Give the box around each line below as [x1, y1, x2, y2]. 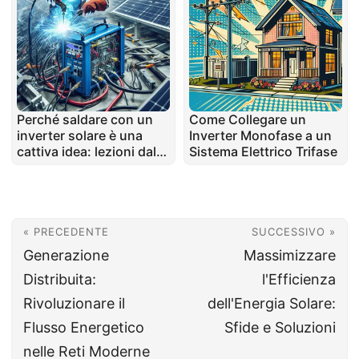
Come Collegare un [188, 111, 306, 128]
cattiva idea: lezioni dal [17, 143, 156, 160]
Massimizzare [244, 247, 336, 264]
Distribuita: [23, 271, 96, 288]
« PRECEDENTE [23, 225, 109, 239]
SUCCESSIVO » [252, 225, 336, 239]
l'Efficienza [262, 271, 336, 288]
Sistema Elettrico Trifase [188, 143, 337, 160]
